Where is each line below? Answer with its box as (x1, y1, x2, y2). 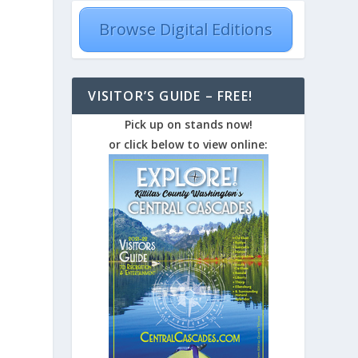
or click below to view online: (109, 137, 268, 153)
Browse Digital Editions (99, 18, 273, 41)
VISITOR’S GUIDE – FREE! (88, 87, 253, 105)
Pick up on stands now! (124, 117, 253, 133)
